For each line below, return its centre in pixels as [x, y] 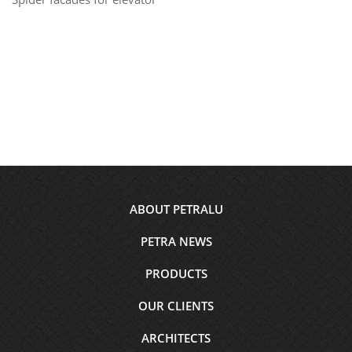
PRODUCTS [176, 273]
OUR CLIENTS [176, 306]
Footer [33, 200]
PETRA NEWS [176, 241]
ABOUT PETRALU [176, 209]
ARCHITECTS [176, 338]
